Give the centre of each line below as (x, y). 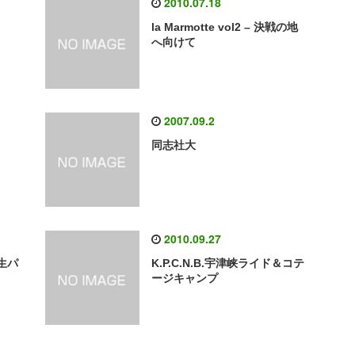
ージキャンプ (184, 279)
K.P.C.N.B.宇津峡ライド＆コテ (227, 263)
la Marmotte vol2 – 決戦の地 (224, 27)
